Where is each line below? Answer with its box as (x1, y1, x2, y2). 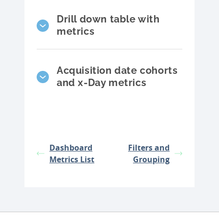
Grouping (133, 154, 170, 165)
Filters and (128, 142, 170, 153)
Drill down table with (57, 13, 160, 25)
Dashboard (49, 142, 92, 153)
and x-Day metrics (57, 77, 147, 89)
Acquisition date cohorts (57, 65, 178, 77)
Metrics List (49, 154, 94, 165)
